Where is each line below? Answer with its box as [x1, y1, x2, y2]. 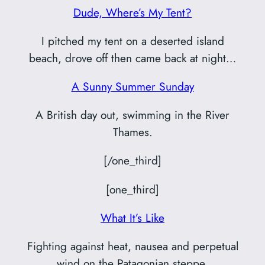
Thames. [112, 124, 153, 141]
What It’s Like [101, 209, 164, 226]
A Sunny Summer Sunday [71, 78, 194, 95]
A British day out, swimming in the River [35, 106, 230, 124]
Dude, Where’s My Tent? [73, 4, 192, 21]
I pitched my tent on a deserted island [41, 32, 224, 49]
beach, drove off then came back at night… [29, 49, 236, 66]
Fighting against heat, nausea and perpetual [27, 237, 238, 254]
